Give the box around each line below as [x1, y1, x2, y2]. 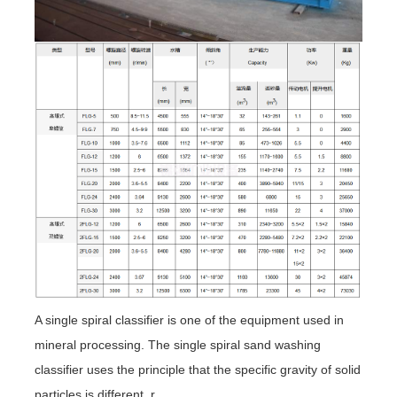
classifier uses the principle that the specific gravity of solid [34, 362, 361, 378]
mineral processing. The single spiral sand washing [34, 338, 321, 353]
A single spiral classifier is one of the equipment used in [34, 313, 344, 328]
